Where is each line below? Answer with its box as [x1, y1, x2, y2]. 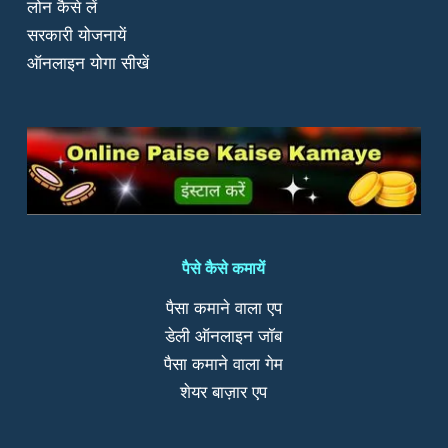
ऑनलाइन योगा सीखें [26, 52, 149, 73]
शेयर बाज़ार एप [180, 382, 268, 403]
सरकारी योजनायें [26, 24, 126, 45]
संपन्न [98, 17, 130, 37]
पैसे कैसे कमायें [182, 257, 266, 278]
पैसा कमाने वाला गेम [164, 354, 284, 375]
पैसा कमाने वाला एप [165, 298, 282, 319]
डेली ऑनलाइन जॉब [165, 326, 283, 347]
